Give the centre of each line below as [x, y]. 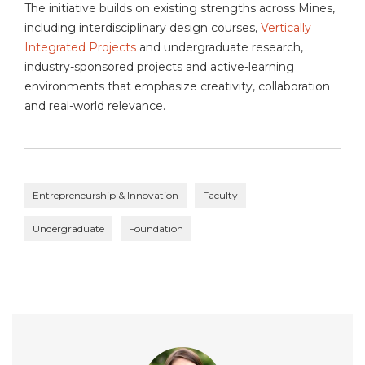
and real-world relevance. [95, 106]
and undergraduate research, [220, 48]
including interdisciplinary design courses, [143, 28]
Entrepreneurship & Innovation [106, 196]
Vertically [286, 28]
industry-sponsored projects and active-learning [159, 67]
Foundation [156, 229]
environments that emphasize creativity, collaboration [177, 87]
